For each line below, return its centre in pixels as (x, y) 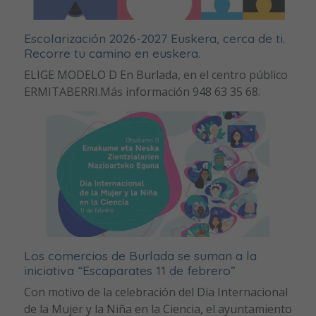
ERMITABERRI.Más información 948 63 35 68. (142, 92)
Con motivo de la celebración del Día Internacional (156, 292)
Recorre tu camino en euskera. (112, 53)
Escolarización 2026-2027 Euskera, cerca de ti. (154, 38)
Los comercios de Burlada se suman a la (140, 256)
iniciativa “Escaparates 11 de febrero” (129, 271)
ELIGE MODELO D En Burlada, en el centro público (156, 75)
